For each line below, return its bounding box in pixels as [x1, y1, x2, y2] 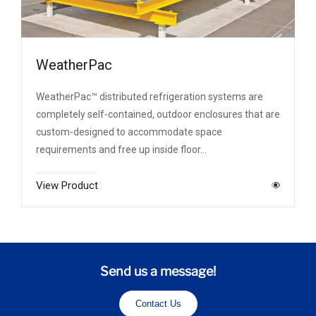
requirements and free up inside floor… [36, 143, 207, 155]
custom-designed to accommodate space [36, 126, 222, 138]
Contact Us [135, 298, 181, 309]
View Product [36, 178, 98, 192]
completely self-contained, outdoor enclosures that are [36, 108, 280, 120]
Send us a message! [100, 263, 216, 279]
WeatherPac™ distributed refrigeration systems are [36, 90, 263, 102]
